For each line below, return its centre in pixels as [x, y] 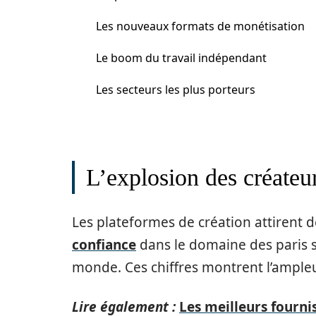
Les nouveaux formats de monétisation [200, 26]
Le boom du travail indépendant [181, 58]
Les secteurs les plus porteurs [176, 90]
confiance [104, 245]
